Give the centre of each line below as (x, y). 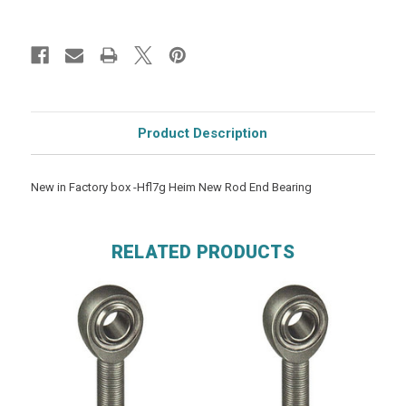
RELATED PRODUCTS (203, 251)
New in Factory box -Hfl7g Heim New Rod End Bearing (171, 187)
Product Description (203, 133)
